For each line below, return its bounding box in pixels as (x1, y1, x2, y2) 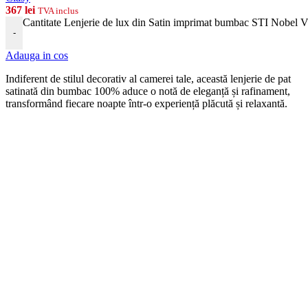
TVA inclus (38, 5, 78, 16)
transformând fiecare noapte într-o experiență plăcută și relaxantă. (5, 97, 287, 109)
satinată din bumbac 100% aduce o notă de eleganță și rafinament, (5, 85, 290, 97)
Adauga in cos (5, 49, 68, 61)
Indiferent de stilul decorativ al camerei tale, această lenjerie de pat (5, 72, 291, 85)
